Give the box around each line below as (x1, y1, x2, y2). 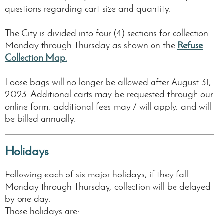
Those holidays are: (5, 205, 82, 217)
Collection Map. (5, 51, 67, 64)
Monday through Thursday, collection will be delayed (5, 180, 211, 193)
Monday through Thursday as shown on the (5, 39, 177, 51)
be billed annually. (5, 112, 81, 125)
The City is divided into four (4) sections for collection (5, 27, 208, 39)
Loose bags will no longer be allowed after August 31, (5, 76, 211, 88)
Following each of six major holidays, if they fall (5, 168, 188, 180)
